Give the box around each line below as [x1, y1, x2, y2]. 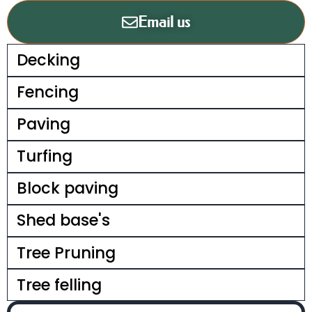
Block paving [16, 177, 118, 200]
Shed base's [16, 209, 110, 232]
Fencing [16, 81, 79, 104]
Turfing [16, 145, 72, 168]
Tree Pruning [16, 241, 116, 264]
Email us [137, 13, 190, 32]
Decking [16, 49, 80, 72]
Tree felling [16, 273, 102, 296]
